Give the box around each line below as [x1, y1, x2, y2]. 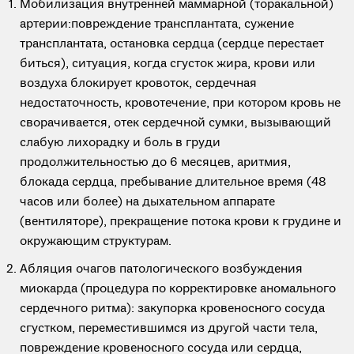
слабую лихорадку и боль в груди [20, 135, 220, 151]
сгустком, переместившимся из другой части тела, [20, 321, 318, 337]
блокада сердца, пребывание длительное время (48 [20, 175, 326, 190]
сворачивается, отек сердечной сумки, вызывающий [20, 115, 331, 131]
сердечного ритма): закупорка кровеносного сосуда [20, 301, 325, 317]
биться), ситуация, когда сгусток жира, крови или [20, 56, 315, 72]
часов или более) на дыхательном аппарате [20, 194, 275, 210]
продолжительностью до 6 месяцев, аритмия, [20, 155, 291, 171]
